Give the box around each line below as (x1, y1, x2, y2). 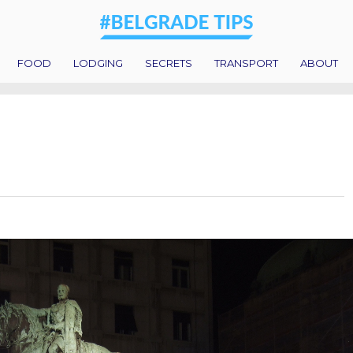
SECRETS (145, 56, 192, 69)
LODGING (73, 56, 123, 69)
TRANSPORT (214, 56, 278, 69)
